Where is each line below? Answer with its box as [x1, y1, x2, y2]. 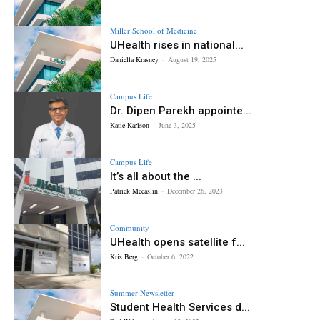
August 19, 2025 [168, 54, 217, 65]
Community [110, 221, 150, 233]
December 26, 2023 [167, 185, 224, 196]
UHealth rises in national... [110, 39, 244, 52]
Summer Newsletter [110, 287, 175, 299]
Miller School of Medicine [110, 25, 198, 36]
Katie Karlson [110, 120, 150, 131]
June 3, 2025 [159, 120, 196, 131]
